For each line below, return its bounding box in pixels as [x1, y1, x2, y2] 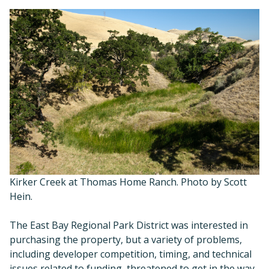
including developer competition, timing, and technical [10, 247, 252, 261]
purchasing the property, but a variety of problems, [10, 233, 242, 247]
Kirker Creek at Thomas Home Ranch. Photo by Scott [10, 175, 247, 189]
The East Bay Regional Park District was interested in [10, 219, 248, 232]
